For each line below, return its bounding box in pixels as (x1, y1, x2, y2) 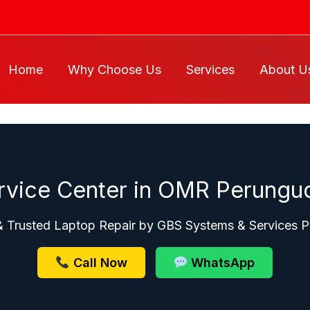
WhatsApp (188, 255, 255, 270)
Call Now (69, 255, 127, 270)
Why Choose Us (68, 62, 161, 77)
